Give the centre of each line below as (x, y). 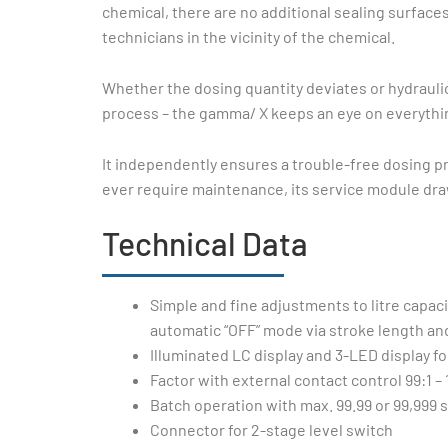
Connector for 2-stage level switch (271, 430)
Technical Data (205, 243)
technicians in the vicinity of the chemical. (248, 37)
